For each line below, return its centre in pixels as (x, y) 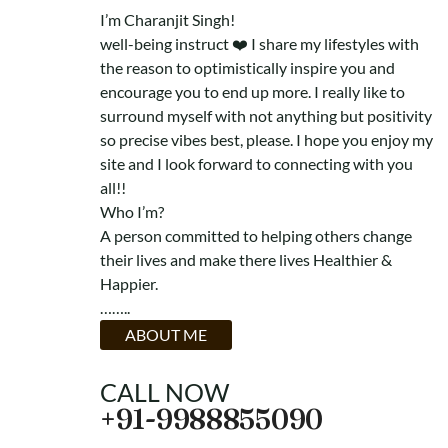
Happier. (129, 283)
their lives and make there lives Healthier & (246, 259)
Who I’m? (132, 211)
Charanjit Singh (177, 19)
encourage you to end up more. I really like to (252, 91)
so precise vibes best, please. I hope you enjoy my (266, 139)
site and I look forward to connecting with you (256, 163)
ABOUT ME (166, 334)
